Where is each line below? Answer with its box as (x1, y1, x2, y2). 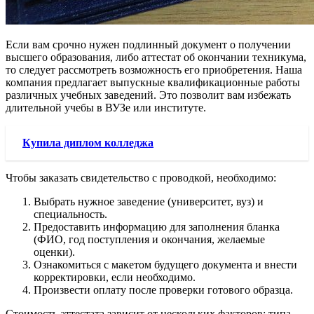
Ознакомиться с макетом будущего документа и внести (34, 258, 297, 271)
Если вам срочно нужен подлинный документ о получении (6, 38, 291, 50)
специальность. (34, 207, 107, 220)
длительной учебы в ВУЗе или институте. (6, 101, 206, 114)
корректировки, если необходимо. (34, 271, 196, 283)
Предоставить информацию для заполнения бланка (34, 220, 280, 233)
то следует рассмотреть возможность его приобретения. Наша (6, 63, 302, 76)
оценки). (34, 245, 75, 258)
